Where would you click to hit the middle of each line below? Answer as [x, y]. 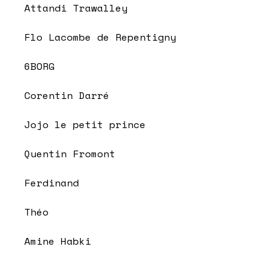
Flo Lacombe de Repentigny [100, 37]
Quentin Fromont [70, 154]
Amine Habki [58, 241]
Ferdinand [52, 183]
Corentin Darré [67, 96]
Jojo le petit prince [85, 125]
